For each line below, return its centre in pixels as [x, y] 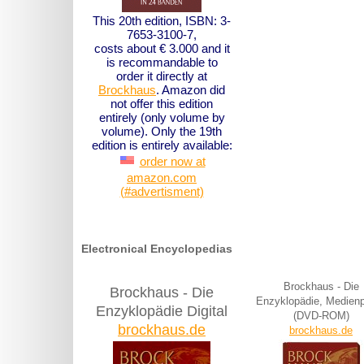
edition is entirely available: [162, 145]
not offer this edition [162, 104]
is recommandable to [162, 63]
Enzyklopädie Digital [162, 312]
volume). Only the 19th [162, 132]
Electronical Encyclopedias [157, 249]
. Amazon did [191, 90]
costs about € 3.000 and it [162, 49]
